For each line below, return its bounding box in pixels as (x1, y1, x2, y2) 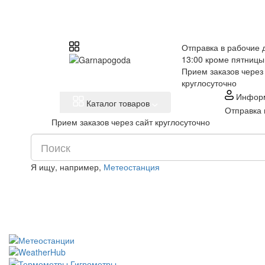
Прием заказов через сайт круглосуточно (51, 116, 210, 128)
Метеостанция (104, 161, 160, 173)
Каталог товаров (86, 97, 150, 109)
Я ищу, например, (31, 161, 104, 173)
